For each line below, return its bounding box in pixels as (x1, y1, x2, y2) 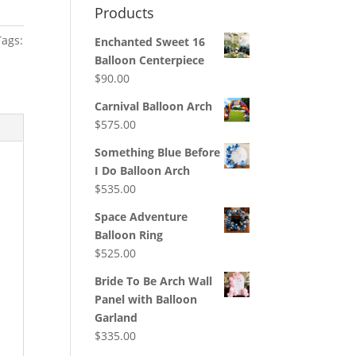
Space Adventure (95, 208, 188, 224)
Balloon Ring (95, 226, 164, 242)
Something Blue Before (95, 144, 221, 160)
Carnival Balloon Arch (95, 98, 213, 114)
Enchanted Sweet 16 (95, 33, 206, 49)
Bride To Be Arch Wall (95, 273, 213, 288)
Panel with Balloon (95, 291, 198, 307)
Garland (95, 309, 138, 325)
